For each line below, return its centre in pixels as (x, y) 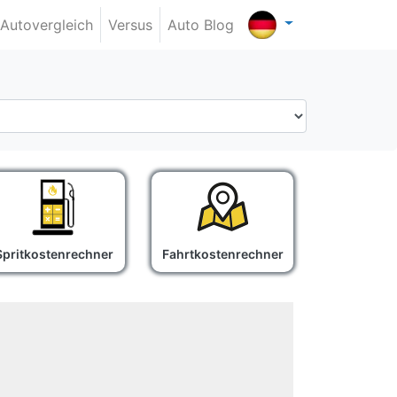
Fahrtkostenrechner (222, 254)
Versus (131, 25)
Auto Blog (201, 25)
